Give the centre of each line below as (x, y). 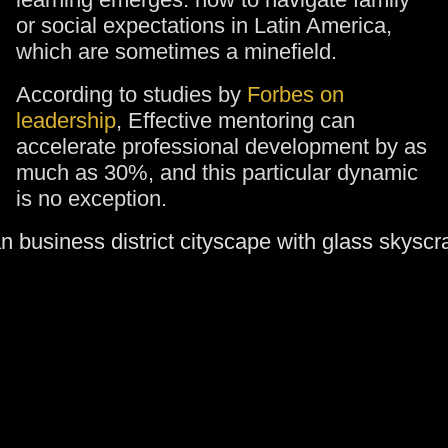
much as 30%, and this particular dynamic (217, 172)
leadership (66, 120)
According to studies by (131, 94)
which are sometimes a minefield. (176, 51)
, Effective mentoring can (235, 120)
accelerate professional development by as (221, 146)
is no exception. (91, 198)
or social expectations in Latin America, (204, 25)
